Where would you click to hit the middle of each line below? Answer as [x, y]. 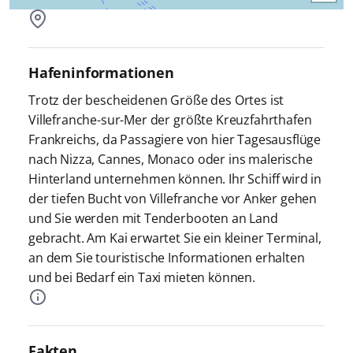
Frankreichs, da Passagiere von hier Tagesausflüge [175, 139]
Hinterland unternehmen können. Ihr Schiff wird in [175, 178]
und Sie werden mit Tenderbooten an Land [153, 218]
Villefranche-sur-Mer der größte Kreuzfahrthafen [170, 119]
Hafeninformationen [101, 72]
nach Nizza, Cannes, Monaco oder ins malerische [170, 159]
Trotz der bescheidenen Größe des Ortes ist [156, 100]
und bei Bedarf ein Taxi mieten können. [141, 277]
